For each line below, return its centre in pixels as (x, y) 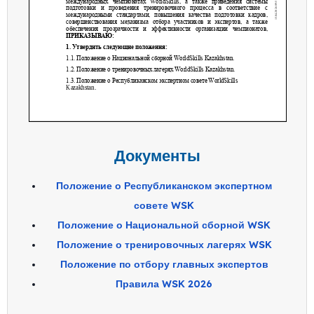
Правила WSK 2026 (164, 284)
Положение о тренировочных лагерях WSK (164, 244)
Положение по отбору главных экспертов (164, 264)
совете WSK (164, 205)
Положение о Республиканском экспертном (164, 185)
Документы (157, 155)
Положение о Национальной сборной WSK (164, 225)
